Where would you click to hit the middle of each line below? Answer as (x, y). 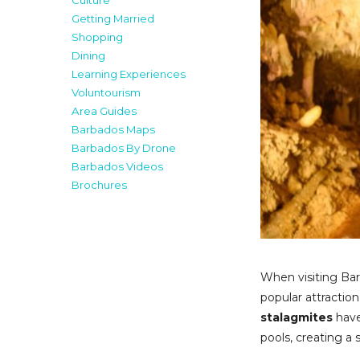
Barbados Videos (117, 167)
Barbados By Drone (123, 148)
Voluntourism (106, 93)
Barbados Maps (113, 130)
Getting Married (112, 19)
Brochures (99, 185)
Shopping (97, 37)
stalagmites (297, 317)
